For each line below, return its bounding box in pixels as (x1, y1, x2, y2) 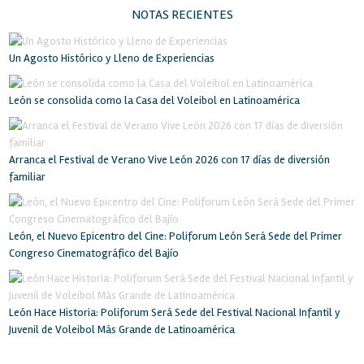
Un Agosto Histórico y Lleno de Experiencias (8, 51, 214, 66)
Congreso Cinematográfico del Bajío (8, 246, 179, 261)
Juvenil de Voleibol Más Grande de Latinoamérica (8, 323, 235, 337)
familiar (8, 170, 45, 184)
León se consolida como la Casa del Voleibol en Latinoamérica (8, 93, 300, 108)
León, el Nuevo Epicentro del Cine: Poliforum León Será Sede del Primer (8, 229, 342, 244)
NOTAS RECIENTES (131, 6, 233, 24)
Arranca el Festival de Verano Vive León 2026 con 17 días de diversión (8, 153, 330, 167)
